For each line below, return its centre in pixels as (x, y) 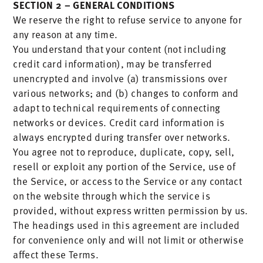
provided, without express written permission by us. (131, 210)
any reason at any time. (65, 34)
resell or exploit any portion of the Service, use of (124, 166)
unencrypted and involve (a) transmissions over (120, 78)
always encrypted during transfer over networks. (122, 137)
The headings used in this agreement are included (127, 225)
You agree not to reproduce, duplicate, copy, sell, (124, 151)
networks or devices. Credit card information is (119, 122)
